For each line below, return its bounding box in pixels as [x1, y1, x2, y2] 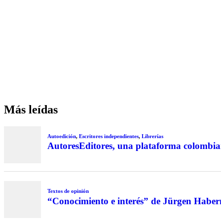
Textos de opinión [47, 187, 89, 194]
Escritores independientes [78, 133, 139, 139]
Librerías [141, 133, 163, 139]
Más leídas [4, 103, 58, 116]
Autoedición [47, 133, 76, 139]
